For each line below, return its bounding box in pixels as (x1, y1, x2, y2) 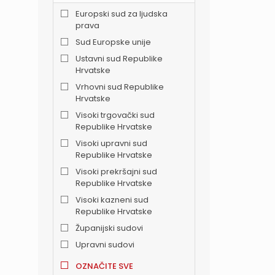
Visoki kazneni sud (76, 194, 149, 206)
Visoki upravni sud (76, 137, 147, 150)
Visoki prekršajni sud (76, 166, 157, 178)
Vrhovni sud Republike (76, 81, 164, 93)
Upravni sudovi (76, 239, 134, 251)
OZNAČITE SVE (76, 260, 133, 273)
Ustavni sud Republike (76, 53, 163, 65)
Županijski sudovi (76, 222, 143, 234)
